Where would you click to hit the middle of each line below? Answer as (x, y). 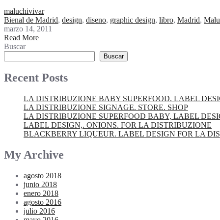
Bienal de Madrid (31, 20)
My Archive (34, 154)
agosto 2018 (42, 175)
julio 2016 (39, 211)
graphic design (133, 20)
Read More (21, 38)
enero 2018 (41, 193)
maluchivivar (24, 11)
